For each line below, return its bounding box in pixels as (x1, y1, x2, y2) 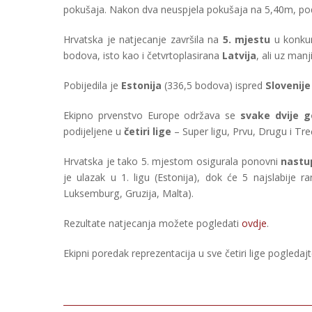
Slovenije (265, 79, 311, 93)
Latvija (222, 49, 256, 63)
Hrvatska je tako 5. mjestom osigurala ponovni (63, 155, 281, 169)
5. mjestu (222, 33, 271, 47)
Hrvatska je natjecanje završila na (63, 33, 223, 47)
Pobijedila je (63, 79, 121, 93)
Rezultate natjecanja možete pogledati (63, 217, 242, 231)
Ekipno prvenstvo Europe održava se (63, 109, 240, 123)
